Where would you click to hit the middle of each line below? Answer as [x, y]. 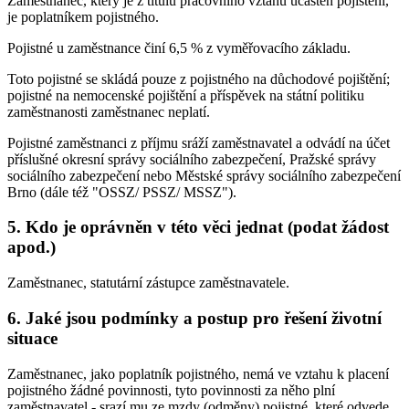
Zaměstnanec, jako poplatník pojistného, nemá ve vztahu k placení [198, 373]
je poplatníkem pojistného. [83, 16]
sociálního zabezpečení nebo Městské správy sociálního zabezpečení [204, 175]
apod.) [31, 247]
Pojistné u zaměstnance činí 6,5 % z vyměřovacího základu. [179, 47]
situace [32, 338]
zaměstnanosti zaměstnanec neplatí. [109, 111]
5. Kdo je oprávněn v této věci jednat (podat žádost [198, 227]
